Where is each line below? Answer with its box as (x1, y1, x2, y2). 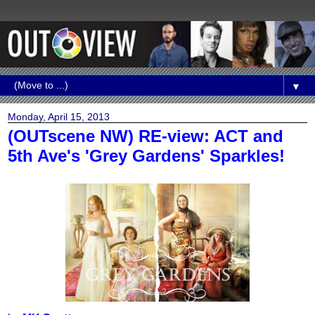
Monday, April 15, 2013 (8, 111, 110, 123)
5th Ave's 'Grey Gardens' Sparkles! (8, 146, 285, 166)
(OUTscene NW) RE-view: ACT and (8, 127, 283, 146)
